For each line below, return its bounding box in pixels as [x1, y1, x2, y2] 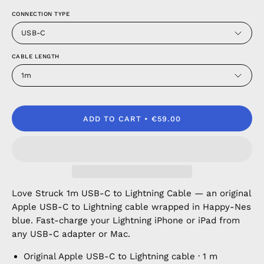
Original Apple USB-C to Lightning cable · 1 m [24, 251, 217, 262]
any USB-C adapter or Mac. [12, 229, 130, 239]
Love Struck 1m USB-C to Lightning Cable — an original [12, 188, 251, 199]
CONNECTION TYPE [12, 11, 70, 17]
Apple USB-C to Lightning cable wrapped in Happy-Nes [12, 202, 251, 212]
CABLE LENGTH [12, 53, 60, 60]
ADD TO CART [83, 114, 141, 123]
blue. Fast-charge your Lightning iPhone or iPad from [12, 215, 240, 226]
